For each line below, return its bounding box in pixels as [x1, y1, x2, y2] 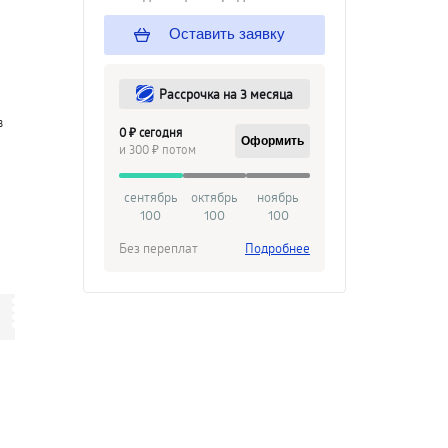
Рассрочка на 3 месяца [159, 85, 293, 103]
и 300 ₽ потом [119, 141, 196, 157]
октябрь [191, 188, 238, 206]
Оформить [241, 134, 304, 148]
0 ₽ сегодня [119, 124, 182, 140]
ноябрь [257, 188, 300, 206]
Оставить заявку [165, 25, 285, 42]
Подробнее [245, 239, 310, 257]
